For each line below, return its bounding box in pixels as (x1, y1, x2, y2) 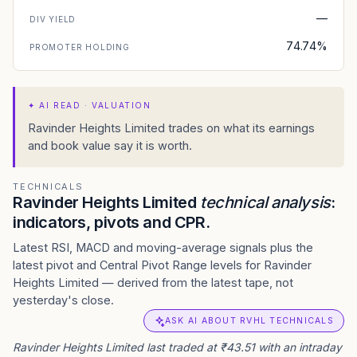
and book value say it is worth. (28, 139, 192, 152)
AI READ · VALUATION (39, 100, 151, 110)
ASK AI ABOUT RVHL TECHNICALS (164, 316, 334, 326)
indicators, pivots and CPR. (13, 213, 210, 232)
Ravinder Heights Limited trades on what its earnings (28, 121, 315, 135)
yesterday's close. (13, 293, 114, 307)
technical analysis (200, 193, 331, 212)
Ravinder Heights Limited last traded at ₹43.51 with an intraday (13, 340, 342, 354)
